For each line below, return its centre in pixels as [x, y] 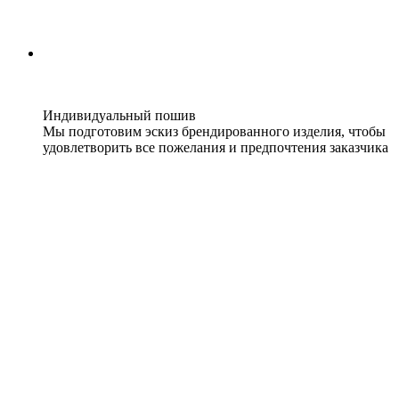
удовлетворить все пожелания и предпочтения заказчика [216, 148]
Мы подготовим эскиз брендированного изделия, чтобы [214, 132]
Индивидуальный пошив [119, 116]
